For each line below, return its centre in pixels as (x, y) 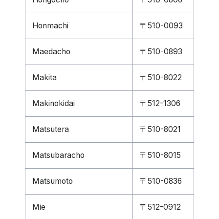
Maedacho (51, 52)
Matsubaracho (58, 155)
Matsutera (51, 129)
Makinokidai (54, 103)
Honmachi (50, 26)
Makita (44, 77)
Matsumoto (53, 181)
